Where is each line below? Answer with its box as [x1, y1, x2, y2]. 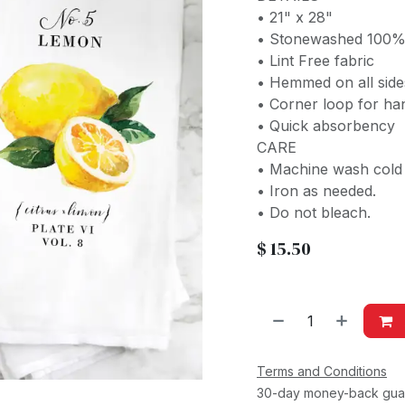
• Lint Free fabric [257, 52, 379, 70]
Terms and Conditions [257, 363, 387, 379]
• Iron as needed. [257, 182, 381, 200]
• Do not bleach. [257, 203, 371, 221]
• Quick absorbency [257, 117, 400, 135]
